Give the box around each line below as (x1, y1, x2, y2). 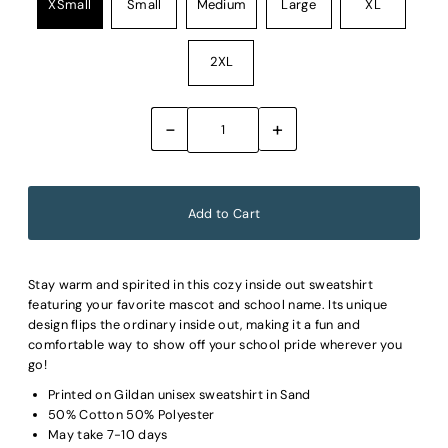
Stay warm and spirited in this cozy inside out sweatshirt (27, 275, 374, 293)
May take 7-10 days (47, 425, 171, 443)
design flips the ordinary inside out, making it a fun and (27, 315, 361, 333)
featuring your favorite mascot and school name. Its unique (27, 295, 388, 313)
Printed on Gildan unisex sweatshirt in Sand (47, 385, 311, 403)
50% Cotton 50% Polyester (47, 405, 215, 423)
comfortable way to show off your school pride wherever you (27, 335, 403, 353)
